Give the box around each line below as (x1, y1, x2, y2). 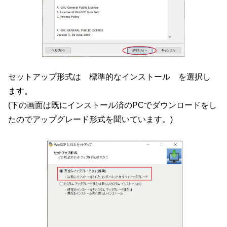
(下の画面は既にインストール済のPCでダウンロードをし (8, 100, 217, 110)
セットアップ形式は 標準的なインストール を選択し (8, 72, 211, 82)
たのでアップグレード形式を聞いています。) (8, 115, 173, 124)
